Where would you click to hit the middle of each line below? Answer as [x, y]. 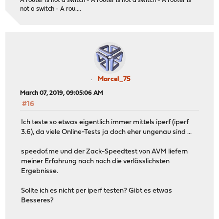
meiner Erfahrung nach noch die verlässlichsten [96, 161]
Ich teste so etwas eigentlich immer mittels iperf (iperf [105, 122]
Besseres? [38, 200]
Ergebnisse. [40, 171]
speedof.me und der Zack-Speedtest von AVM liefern [105, 152]
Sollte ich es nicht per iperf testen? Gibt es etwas [97, 191]
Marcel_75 [114, 80]
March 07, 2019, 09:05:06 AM [62, 93]
